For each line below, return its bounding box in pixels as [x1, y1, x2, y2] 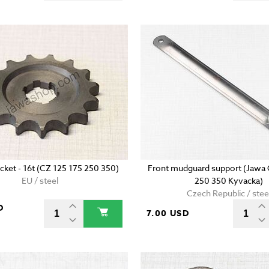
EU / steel [21, 175, 58, 187]
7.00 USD [146, 207, 190, 220]
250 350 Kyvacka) [195, 175, 264, 187]
